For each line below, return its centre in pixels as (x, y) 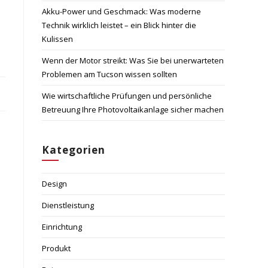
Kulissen (57, 39)
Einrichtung (62, 227)
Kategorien (74, 150)
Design (54, 184)
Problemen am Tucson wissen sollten (109, 74)
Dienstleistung (68, 205)
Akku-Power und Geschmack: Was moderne (121, 11)
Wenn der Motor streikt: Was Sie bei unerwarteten (133, 60)
